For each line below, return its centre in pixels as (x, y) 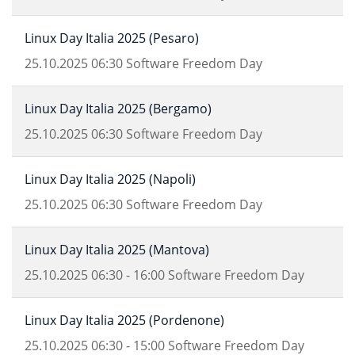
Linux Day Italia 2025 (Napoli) (110, 179)
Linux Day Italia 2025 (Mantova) (117, 250)
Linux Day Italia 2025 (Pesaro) (112, 38)
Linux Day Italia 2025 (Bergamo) (118, 109)
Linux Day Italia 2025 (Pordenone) (124, 320)
